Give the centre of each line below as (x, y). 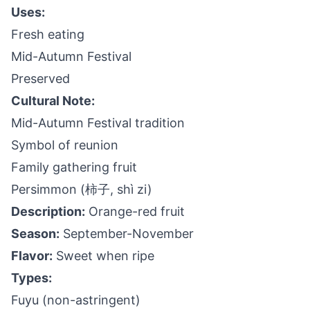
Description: (48, 211)
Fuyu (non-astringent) (76, 300)
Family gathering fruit (74, 167)
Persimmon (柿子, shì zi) (82, 189)
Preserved (40, 79)
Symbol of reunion (65, 145)
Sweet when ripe (103, 256)
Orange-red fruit (135, 211)
